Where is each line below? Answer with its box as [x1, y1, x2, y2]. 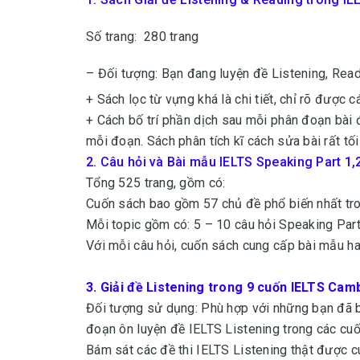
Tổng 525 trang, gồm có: [86, 175, 226, 190]
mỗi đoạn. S [86, 133, 156, 149]
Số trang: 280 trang [86, 29, 199, 44]
